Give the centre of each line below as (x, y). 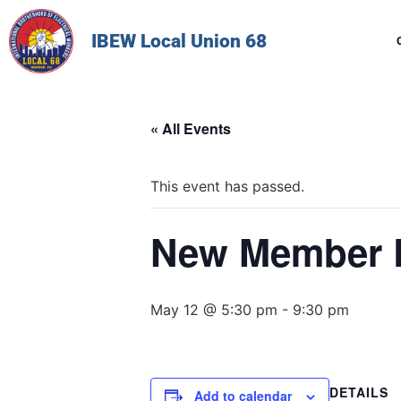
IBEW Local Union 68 (179, 41)
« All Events (191, 129)
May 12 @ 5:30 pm (214, 310)
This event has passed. (227, 187)
